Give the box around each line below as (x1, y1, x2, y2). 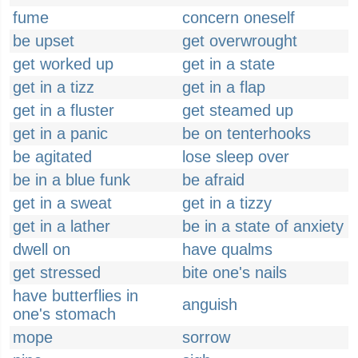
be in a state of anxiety (182, 217, 344, 235)
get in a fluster (13, 101, 114, 119)
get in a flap (182, 78, 265, 96)
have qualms (182, 241, 272, 258)
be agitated (13, 148, 92, 165)
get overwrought (182, 32, 297, 50)
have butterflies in (13, 287, 138, 304)
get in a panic (13, 125, 108, 142)
